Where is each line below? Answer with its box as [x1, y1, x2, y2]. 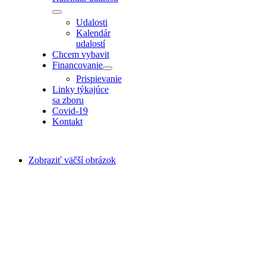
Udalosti [76, 17, 107, 27]
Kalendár [76, 28, 110, 38]
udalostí [76, 39, 105, 49]
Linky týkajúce [52, 84, 109, 94]
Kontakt [52, 116, 83, 126]
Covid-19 [52, 106, 88, 116]
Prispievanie [76, 74, 122, 84]
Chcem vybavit [52, 49, 109, 59]
